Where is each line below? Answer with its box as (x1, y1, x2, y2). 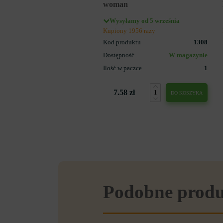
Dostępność (103, 51, 134, 59)
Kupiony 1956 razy (103, 27, 155, 34)
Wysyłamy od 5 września (110, 17, 180, 24)
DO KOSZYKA (171, 90, 203, 96)
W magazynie (169, 51, 208, 59)
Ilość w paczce (103, 64, 142, 72)
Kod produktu (103, 38, 141, 46)
